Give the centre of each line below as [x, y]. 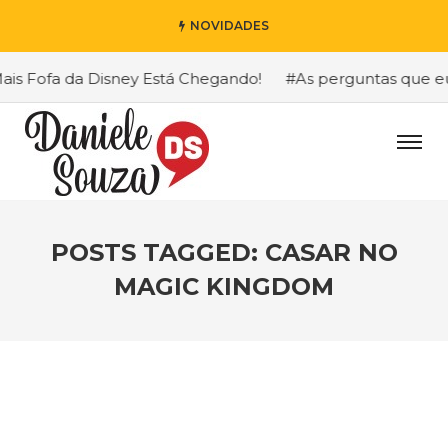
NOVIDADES [229, 25]
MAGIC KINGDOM [224, 286]
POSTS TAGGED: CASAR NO [224, 252]
